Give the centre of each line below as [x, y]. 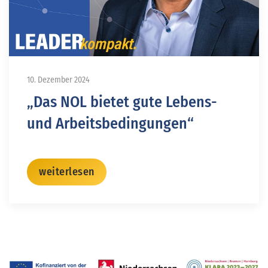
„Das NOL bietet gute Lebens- [122, 102]
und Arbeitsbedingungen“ [110, 123]
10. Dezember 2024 [58, 80]
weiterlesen [67, 171]
